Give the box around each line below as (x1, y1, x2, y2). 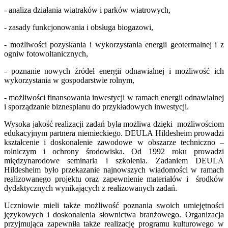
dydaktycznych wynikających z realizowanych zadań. (4, 184, 177, 193)
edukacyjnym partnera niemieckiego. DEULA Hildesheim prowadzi (4, 129, 224, 138)
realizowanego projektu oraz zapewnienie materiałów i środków (4, 175, 224, 184)
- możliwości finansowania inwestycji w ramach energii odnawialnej (4, 93, 224, 102)
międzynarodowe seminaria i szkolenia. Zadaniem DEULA (4, 156, 224, 165)
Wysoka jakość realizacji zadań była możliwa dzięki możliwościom (4, 120, 224, 129)
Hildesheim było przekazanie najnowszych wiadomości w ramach (4, 165, 224, 175)
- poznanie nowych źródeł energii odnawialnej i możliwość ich (4, 67, 224, 76)
